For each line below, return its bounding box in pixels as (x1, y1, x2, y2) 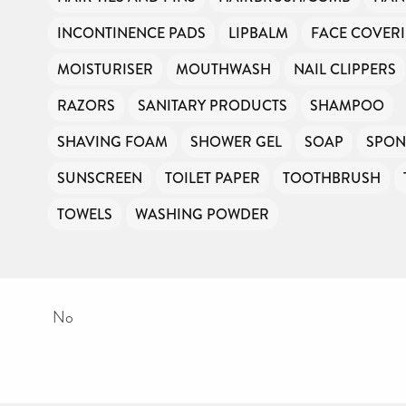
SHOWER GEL (190, 130, 282, 152)
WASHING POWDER (135, 203, 269, 225)
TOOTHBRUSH (283, 167, 381, 188)
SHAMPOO (310, 94, 384, 116)
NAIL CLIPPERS (294, 58, 396, 80)
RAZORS (57, 94, 115, 116)
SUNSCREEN (57, 167, 142, 188)
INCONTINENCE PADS (57, 22, 206, 43)
